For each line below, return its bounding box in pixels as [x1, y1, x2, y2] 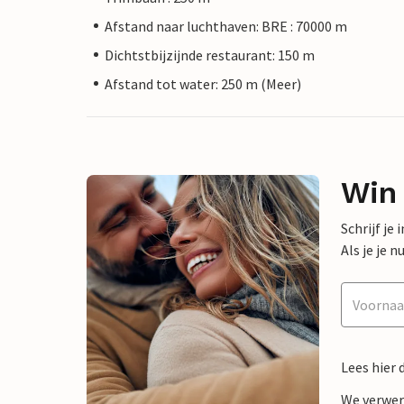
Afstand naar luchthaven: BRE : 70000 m [105, 16, 347, 35]
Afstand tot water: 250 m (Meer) [105, 74, 301, 93]
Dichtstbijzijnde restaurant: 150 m [105, 45, 315, 64]
